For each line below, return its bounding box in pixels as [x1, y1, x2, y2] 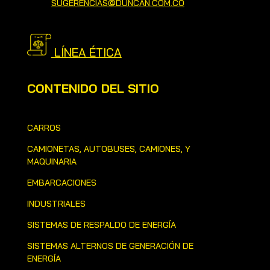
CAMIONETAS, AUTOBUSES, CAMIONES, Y [27, 143, 190, 155]
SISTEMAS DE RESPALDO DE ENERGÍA [27, 219, 176, 231]
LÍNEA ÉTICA [51, 45, 122, 60]
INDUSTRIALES [27, 198, 86, 210]
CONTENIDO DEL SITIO [27, 81, 159, 96]
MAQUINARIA [27, 156, 77, 168]
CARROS [27, 122, 61, 134]
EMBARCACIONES [27, 177, 96, 189]
